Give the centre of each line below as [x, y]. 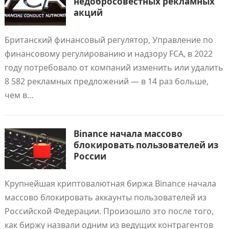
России [90, 156]
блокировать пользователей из [146, 145]
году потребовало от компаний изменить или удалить [114, 67]
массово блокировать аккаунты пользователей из [105, 197]
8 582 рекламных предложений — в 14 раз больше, [106, 81]
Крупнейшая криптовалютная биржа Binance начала [110, 184]
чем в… [19, 95]
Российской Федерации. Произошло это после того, [109, 211]
